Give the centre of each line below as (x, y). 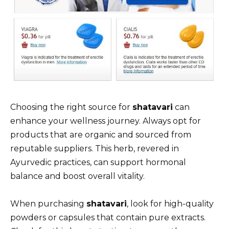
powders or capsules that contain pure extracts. (108, 217)
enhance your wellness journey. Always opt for (106, 121)
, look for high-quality (170, 203)
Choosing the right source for (71, 107)
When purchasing (48, 203)
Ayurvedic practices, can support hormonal (98, 162)
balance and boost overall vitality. (77, 176)
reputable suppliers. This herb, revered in (95, 148)
